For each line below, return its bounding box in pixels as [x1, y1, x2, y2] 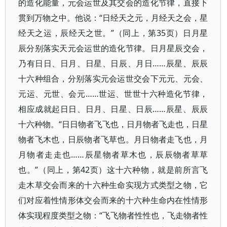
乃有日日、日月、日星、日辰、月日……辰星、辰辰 [18, 58, 208, 69]
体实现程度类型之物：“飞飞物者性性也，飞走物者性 [18, 210, 208, 221]
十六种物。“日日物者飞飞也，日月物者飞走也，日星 [18, 119, 208, 130]
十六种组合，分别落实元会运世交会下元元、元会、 [18, 73, 208, 84]
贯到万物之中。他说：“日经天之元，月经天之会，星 [18, 12, 208, 23]
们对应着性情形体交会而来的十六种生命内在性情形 [18, 195, 208, 206]
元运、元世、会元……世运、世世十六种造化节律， [18, 88, 208, 99]
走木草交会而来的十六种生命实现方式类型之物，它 [18, 179, 208, 191]
